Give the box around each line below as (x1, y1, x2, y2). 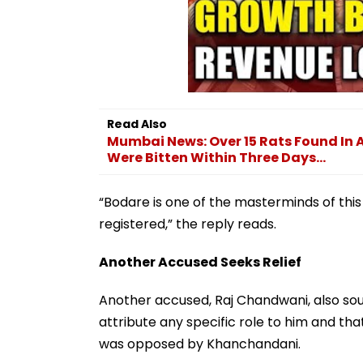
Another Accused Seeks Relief (99, 252, 301, 271)
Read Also (107, 115, 167, 132)
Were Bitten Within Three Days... (107, 147, 326, 167)
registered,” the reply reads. (99, 214, 276, 233)
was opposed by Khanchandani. (99, 334, 301, 353)
